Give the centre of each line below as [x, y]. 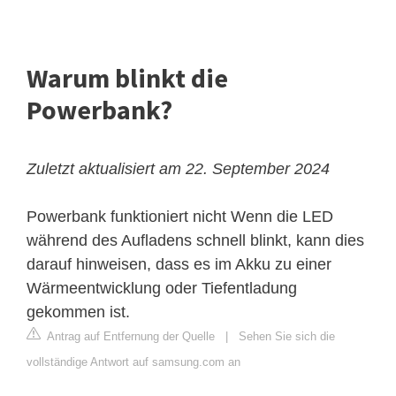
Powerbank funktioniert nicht [126, 217]
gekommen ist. [78, 312]
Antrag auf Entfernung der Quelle [129, 337]
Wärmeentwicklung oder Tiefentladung [162, 289]
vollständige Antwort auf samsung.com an [133, 362]
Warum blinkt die [127, 78]
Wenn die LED [280, 217]
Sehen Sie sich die [287, 337]
